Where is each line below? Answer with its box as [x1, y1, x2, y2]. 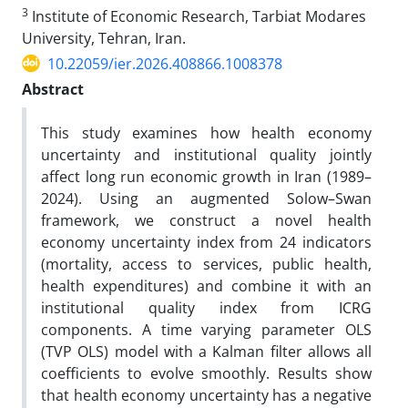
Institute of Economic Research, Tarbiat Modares [28, 5, 366, 26]
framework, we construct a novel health [41, 209, 372, 230]
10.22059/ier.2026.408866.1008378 [47, 53, 282, 74]
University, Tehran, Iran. [22, 27, 186, 48]
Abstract [22, 78, 84, 99]
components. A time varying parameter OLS [41, 319, 372, 340]
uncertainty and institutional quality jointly [41, 144, 372, 165]
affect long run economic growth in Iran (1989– [41, 166, 372, 187]
